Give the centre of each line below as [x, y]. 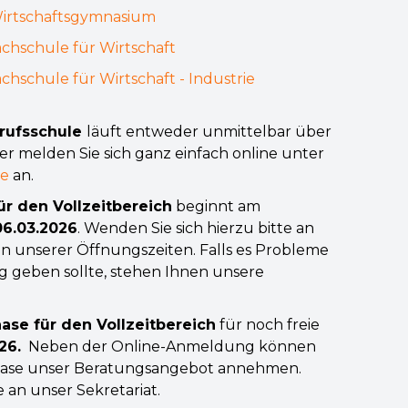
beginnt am [216, 206]
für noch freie [268, 325]
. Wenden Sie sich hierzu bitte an [196, 228]
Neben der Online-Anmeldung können [168, 347]
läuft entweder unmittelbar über [209, 132]
